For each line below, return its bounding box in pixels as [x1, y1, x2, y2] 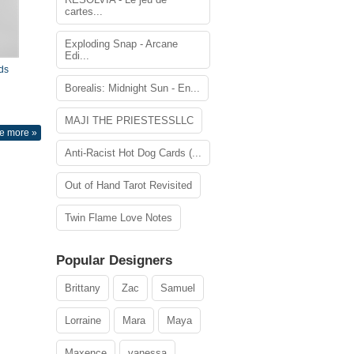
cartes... [65, 6, 103, 17]
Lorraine [65, 314, 101, 326]
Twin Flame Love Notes [65, 212, 172, 224]
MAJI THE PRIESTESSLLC [65, 115, 194, 126]
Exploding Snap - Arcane [65, 38, 178, 50]
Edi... [65, 50, 89, 62]
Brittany [65, 282, 100, 294]
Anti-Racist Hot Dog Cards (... [65, 147, 201, 159]
